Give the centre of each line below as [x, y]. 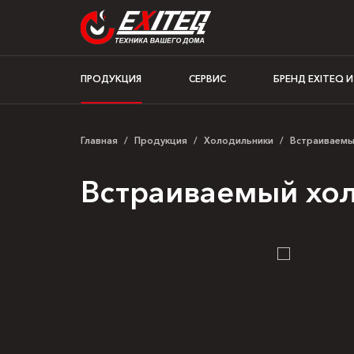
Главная [99, 140]
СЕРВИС [207, 79]
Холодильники [239, 140]
